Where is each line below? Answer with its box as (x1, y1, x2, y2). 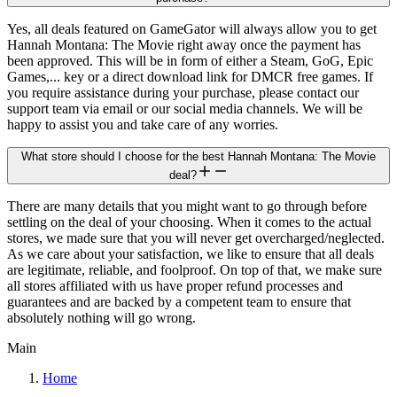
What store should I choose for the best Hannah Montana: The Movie (21, 149, 376, 163)
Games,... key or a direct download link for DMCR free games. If (7, 68, 373, 84)
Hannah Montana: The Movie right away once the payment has (7, 36, 361, 52)
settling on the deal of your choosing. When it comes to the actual (7, 214, 371, 230)
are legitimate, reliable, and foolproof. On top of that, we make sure (7, 261, 382, 277)
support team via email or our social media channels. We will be (7, 100, 362, 116)
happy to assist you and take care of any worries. (7, 116, 278, 132)
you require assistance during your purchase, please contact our (7, 84, 359, 100)
